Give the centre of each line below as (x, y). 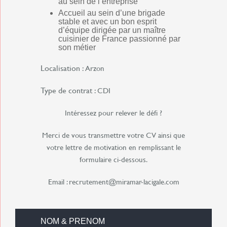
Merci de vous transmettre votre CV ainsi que (113, 135)
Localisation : (63, 68)
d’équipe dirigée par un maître (112, 30)
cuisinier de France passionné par (119, 39)
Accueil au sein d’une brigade (112, 13)
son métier (77, 47)
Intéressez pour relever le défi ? (113, 113)
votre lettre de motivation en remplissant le (113, 147)
